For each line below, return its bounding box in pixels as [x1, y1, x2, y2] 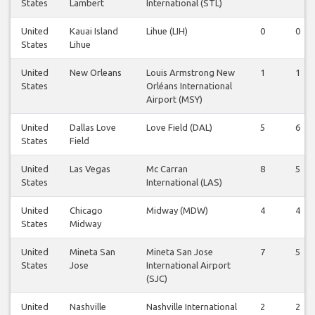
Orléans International [146, 81, 232, 91]
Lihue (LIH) [146, 26, 188, 37]
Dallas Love [70, 122, 116, 133]
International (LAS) [146, 177, 222, 188]
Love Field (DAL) [146, 122, 212, 133]
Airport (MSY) [146, 94, 202, 105]
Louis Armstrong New [146, 67, 235, 78]
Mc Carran [146, 164, 188, 174]
